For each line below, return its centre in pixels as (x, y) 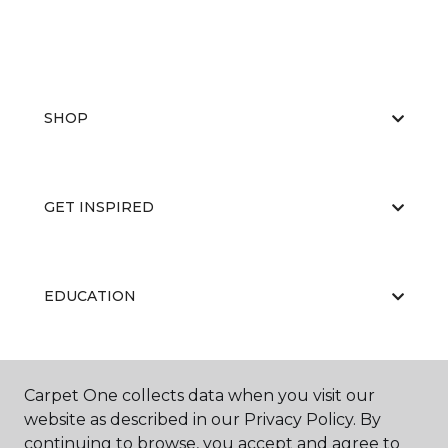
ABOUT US (83, 385)
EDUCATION (90, 296)
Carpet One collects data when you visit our (199, 395)
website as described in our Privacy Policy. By (202, 419)
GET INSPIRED (99, 207)
